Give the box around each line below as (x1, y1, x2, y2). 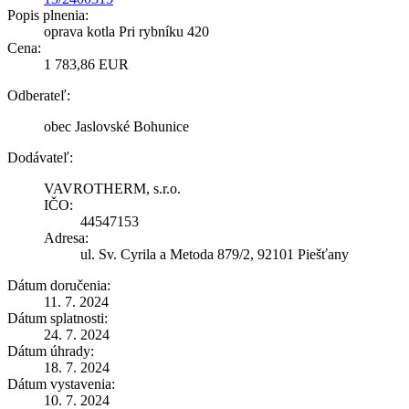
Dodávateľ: (7, 149, 73, 165)
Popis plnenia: (7, 6, 89, 23)
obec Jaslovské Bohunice (44, 118, 189, 134)
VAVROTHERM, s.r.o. (44, 180, 181, 196)
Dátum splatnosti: (7, 309, 108, 326)
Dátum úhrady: (7, 342, 94, 359)
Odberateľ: (7, 87, 70, 103)
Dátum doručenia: (7, 277, 110, 293)
